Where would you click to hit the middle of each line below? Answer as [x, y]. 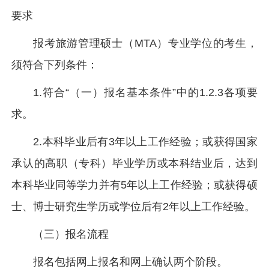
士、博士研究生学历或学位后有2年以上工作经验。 [134, 207]
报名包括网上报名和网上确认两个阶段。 [131, 262]
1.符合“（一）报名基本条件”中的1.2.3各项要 [145, 92]
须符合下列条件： [55, 65]
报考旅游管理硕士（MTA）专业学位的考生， [145, 43]
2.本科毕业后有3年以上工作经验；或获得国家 [145, 142]
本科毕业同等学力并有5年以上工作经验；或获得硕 [134, 185]
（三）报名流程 [71, 234]
